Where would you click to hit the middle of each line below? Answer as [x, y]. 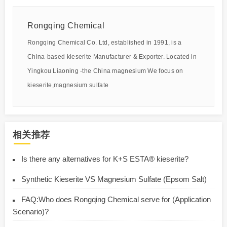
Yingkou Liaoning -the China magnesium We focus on [105, 71]
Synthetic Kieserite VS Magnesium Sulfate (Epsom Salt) [114, 179]
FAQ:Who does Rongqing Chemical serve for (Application [116, 199]
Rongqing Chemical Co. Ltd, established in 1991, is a [105, 42]
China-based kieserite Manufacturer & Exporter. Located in [112, 56]
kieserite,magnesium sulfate [68, 85]
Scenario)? [31, 211]
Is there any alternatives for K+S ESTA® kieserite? [105, 159]
